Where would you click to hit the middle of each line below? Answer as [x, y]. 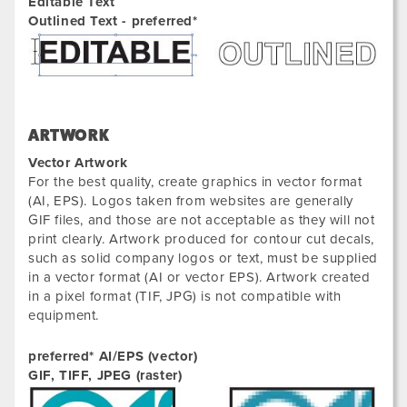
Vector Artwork [78, 163]
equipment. [64, 316]
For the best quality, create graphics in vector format [195, 182]
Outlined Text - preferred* [113, 21]
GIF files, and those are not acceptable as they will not [202, 220]
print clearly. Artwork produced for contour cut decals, [202, 239]
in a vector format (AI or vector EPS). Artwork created [199, 278]
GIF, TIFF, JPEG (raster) [105, 376]
